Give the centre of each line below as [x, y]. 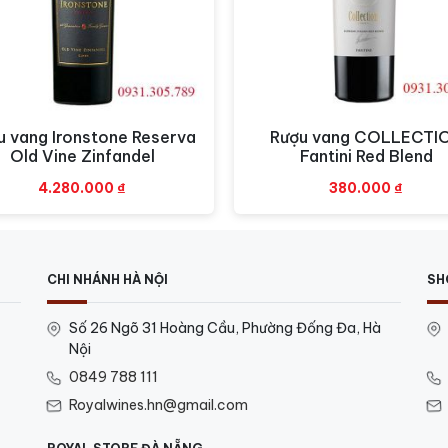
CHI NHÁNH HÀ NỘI [107, 279]
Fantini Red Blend [366, 155]
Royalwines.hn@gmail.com [158, 404]
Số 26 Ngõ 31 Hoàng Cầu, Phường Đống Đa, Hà [225, 327]
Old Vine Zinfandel [82, 155]
